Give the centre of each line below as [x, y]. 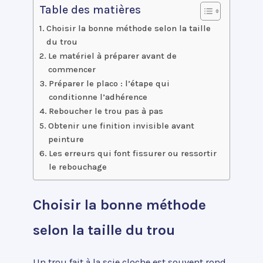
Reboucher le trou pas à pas [106, 111]
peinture [66, 139]
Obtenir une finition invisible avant [121, 125]
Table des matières [90, 9]
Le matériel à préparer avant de [112, 55]
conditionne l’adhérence [98, 97]
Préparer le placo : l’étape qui [109, 83]
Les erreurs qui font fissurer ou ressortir [132, 153]
